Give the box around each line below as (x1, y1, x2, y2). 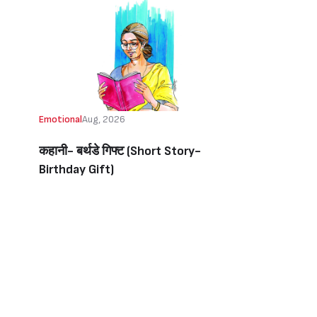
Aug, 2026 (82, 113, 125, 125)
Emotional (39, 113, 82, 125)
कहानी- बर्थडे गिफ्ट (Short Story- (39, 144, 201, 158)
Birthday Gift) (39, 162, 114, 177)
